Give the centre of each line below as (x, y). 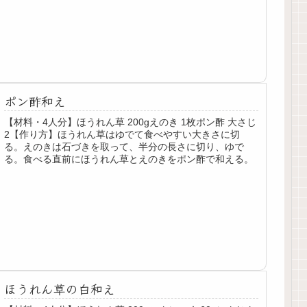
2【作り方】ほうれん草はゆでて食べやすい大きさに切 (122, 134)
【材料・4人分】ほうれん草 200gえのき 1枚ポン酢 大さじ (131, 122)
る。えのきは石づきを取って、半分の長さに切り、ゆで (124, 146)
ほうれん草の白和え (60, 289)
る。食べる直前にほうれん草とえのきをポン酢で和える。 (129, 159)
